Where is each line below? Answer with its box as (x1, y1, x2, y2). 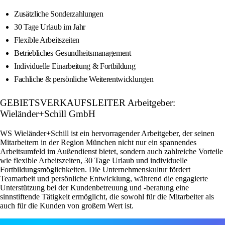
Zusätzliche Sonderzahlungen (14, 10, 103, 19)
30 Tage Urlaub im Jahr (14, 23, 85, 32)
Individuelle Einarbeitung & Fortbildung (14, 62, 136, 71)
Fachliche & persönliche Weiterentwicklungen (14, 75, 154, 84)
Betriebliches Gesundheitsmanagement (14, 49, 131, 58)
